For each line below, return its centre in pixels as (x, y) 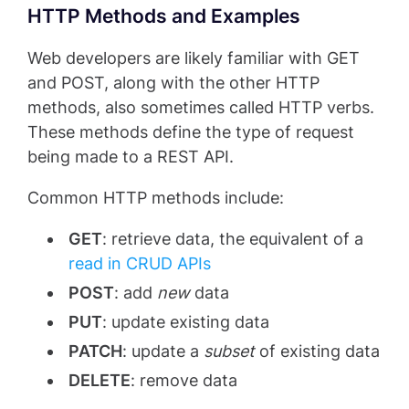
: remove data (184, 381)
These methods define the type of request (191, 132)
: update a (163, 351)
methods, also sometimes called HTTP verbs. (201, 108)
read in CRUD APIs (140, 264)
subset (229, 351)
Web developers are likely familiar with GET (194, 58)
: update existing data (186, 322)
